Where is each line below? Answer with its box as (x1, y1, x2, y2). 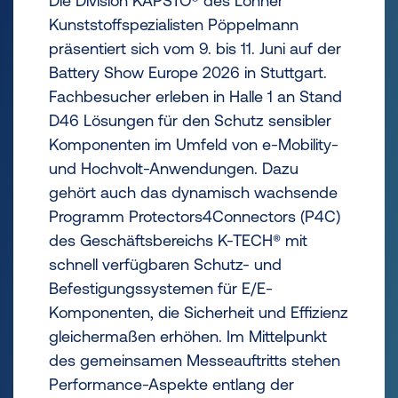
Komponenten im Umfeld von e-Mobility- (49, 135, 338, 154)
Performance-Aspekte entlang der (49, 375, 294, 394)
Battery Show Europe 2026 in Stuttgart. (49, 63, 327, 82)
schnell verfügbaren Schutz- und (49, 255, 282, 274)
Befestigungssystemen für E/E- (49, 279, 273, 298)
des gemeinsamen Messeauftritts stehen (49, 351, 340, 370)
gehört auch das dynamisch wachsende (49, 183, 338, 202)
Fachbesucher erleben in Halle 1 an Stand (49, 87, 342, 106)
